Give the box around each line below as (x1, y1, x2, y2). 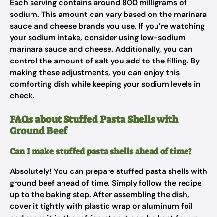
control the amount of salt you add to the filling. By (10, 56, 200, 66)
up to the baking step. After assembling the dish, (10, 189, 189, 200)
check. (10, 91, 35, 101)
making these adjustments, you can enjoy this (10, 67, 180, 77)
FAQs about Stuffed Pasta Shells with (10, 113, 178, 125)
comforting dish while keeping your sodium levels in (10, 79, 201, 89)
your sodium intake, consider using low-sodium (10, 32, 186, 43)
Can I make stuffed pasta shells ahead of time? (10, 146, 191, 156)
